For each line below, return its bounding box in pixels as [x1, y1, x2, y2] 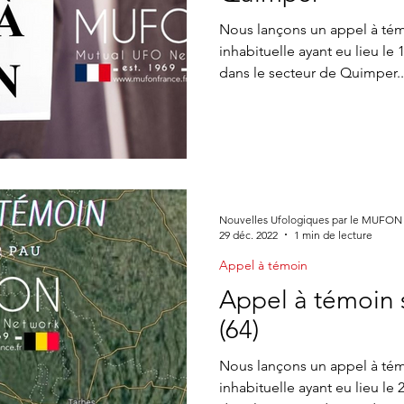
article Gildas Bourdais [234, 5, 353, 23]
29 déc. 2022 [219, 227, 278, 242]
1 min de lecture [294, 227, 372, 242]
